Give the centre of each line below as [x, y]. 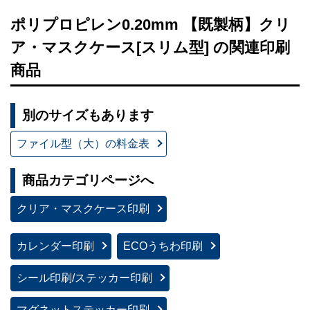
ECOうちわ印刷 [163, 246]
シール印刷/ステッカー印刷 [84, 277]
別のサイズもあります [88, 116]
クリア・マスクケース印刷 [83, 208]
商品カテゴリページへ [88, 180]
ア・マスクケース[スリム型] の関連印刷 [150, 47]
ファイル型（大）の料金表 [83, 144]
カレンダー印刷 [55, 246]
